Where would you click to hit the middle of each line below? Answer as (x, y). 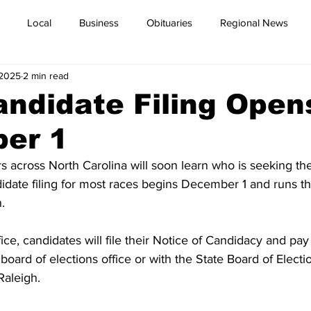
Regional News (254, 22)
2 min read (46, 75)
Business (99, 22)
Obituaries (169, 22)
